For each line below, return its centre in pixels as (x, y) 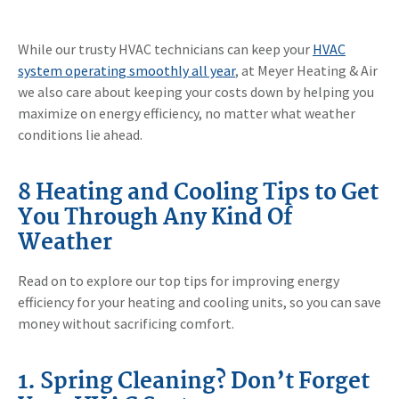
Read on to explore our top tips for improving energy (179, 281)
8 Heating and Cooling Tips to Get (198, 194)
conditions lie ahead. (80, 135)
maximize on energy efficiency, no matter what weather (187, 114)
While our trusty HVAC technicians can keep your (165, 49)
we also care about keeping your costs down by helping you (196, 92)
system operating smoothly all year (126, 71)
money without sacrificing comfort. (126, 324)
